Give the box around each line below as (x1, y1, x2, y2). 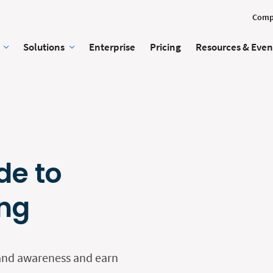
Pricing (149, 40, 181, 54)
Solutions (23, 40, 65, 54)
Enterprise (88, 40, 135, 54)
